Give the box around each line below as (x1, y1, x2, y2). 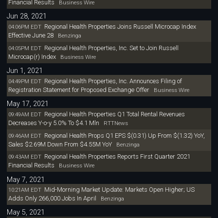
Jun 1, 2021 (7, 67, 43, 75)
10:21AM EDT (8, 186, 41, 194)
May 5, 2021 (7, 208, 45, 217)
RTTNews (100, 119, 128, 127)
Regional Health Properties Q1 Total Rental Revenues (44, 110, 185, 118)
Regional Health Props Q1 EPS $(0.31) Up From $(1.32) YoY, (44, 131, 205, 139)
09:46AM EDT (8, 132, 41, 139)
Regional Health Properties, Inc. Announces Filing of (44, 77, 182, 85)
